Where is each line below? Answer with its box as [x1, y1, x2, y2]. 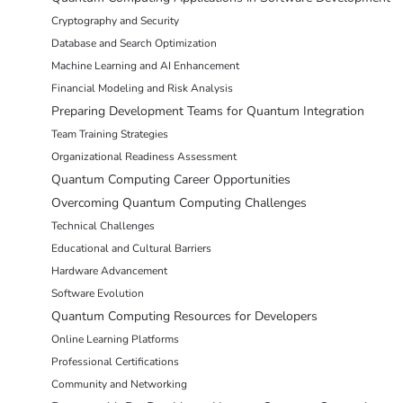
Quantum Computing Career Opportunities [51, 171, 291, 189]
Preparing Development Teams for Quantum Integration [51, 103, 364, 121]
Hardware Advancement [51, 264, 167, 279]
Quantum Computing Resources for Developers [51, 308, 318, 326]
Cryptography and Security [51, 13, 179, 29]
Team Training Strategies [51, 127, 168, 142]
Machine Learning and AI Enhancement [51, 58, 239, 74]
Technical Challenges [51, 219, 155, 234]
